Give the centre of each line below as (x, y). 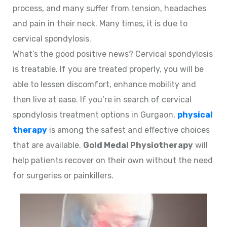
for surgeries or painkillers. (63, 175)
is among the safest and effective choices (128, 130)
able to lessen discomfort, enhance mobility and (104, 84)
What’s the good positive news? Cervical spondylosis (113, 54)
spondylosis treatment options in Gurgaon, (95, 115)
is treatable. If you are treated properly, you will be (108, 69)
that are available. (48, 145)
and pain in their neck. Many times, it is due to (100, 23)
